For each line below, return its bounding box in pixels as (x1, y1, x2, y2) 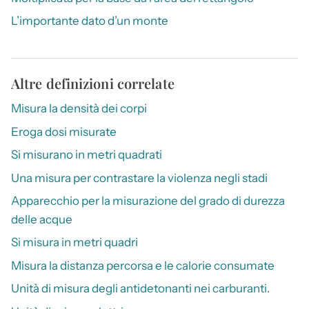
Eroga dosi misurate (11, 124, 117, 139)
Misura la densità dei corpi (11, 101, 147, 116)
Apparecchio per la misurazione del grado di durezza (11, 194, 285, 208)
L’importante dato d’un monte (11, 14, 168, 28)
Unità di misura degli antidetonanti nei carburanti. (11, 281, 270, 296)
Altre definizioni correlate (11, 74, 175, 93)
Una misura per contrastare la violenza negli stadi (11, 170, 268, 185)
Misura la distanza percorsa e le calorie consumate (11, 258, 275, 272)
